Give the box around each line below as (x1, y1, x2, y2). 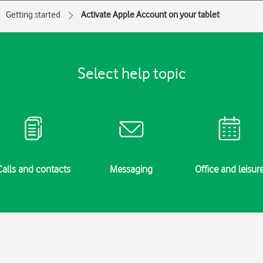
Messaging (110, 163, 153, 175)
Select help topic (77, 64, 186, 82)
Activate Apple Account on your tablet (81, 9, 220, 20)
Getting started (6, 9, 60, 20)
